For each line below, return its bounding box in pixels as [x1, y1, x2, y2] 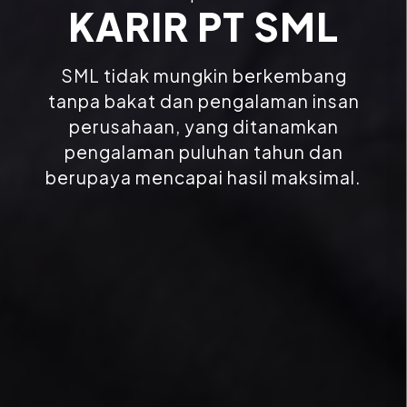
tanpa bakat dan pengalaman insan [47, 90, 360, 112]
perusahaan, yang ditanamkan [68, 115, 339, 137]
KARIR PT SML [68, 2, 339, 50]
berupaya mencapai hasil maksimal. [45, 166, 362, 188]
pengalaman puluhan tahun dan [64, 141, 343, 163]
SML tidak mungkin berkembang [60, 65, 347, 86]
